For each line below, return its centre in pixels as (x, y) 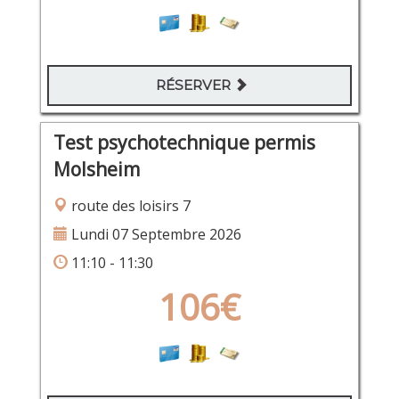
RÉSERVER (195, 85)
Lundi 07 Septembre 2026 (154, 235)
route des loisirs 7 (129, 206)
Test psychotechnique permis (184, 143)
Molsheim (96, 170)
